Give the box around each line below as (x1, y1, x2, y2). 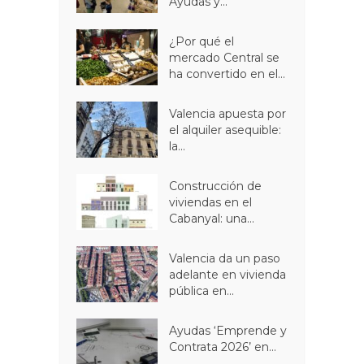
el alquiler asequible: (169, 123, 282, 138)
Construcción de (169, 179, 262, 194)
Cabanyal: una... (169, 211, 255, 227)
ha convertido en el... (169, 67, 286, 82)
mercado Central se (169, 50, 280, 66)
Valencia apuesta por (169, 106, 287, 122)
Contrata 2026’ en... (169, 340, 277, 355)
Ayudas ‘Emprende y (169, 323, 288, 339)
